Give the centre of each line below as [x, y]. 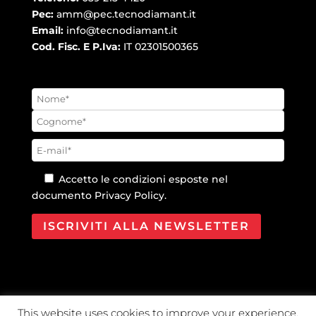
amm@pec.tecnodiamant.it [126, 14]
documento [63, 195]
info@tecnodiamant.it [122, 31]
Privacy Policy [129, 195]
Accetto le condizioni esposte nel [141, 179]
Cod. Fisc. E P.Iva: [76, 47]
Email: [49, 31]
